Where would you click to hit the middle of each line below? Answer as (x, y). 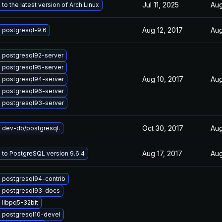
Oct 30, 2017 (163, 128)
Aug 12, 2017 (163, 30)
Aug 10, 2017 (163, 79)
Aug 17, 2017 (162, 153)
